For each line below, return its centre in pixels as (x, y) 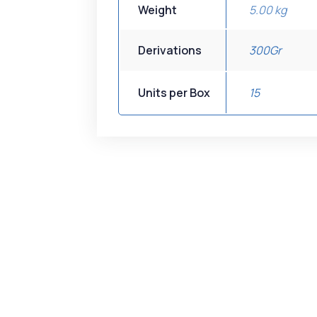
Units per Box (174, 92)
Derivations (170, 50)
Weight (157, 10)
